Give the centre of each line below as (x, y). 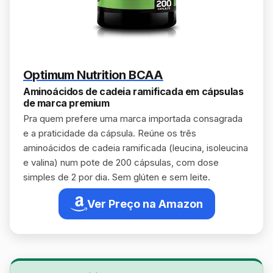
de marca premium (66, 103)
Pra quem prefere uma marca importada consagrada (133, 119)
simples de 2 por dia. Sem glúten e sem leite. (117, 177)
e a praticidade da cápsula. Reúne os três (110, 133)
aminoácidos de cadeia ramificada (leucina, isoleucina (136, 148)
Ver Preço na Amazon (145, 204)
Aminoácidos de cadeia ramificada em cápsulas (133, 91)
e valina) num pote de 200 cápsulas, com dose (121, 162)
